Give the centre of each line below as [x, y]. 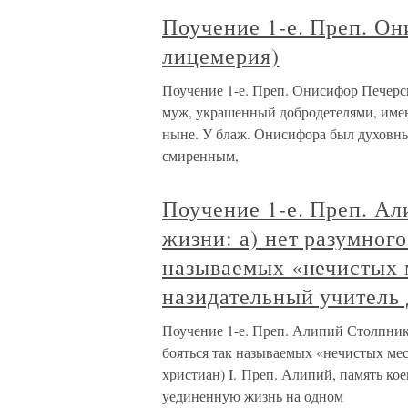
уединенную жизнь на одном [253, 396]
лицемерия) [221, 56]
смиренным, [200, 156]
